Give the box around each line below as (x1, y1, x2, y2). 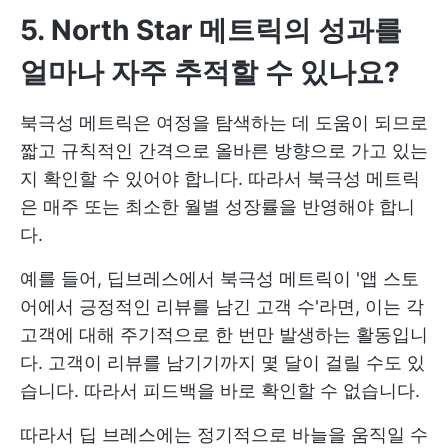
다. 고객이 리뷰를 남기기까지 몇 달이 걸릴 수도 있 (20, 352, 425, 374)
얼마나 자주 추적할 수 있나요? (20, 55, 400, 90)
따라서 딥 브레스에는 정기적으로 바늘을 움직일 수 (20, 424, 428, 446)
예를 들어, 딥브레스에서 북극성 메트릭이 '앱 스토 (20, 268, 419, 290)
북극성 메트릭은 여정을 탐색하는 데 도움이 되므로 (20, 112, 428, 134)
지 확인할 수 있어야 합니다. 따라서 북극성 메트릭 (20, 168, 420, 190)
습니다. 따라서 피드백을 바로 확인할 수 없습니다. (20, 380, 420, 402)
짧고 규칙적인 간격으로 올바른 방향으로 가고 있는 (20, 140, 428, 162)
